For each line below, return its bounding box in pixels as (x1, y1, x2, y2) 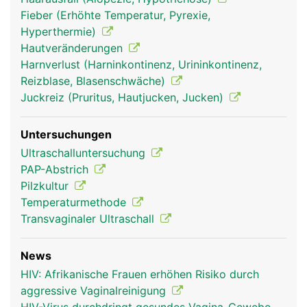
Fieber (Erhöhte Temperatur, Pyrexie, (21, 8, 210, 22)
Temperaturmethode (21, 195, 130, 209)
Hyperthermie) (21, 25, 99, 38)
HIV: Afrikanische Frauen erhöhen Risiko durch (21, 267, 259, 281)
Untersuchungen (21, 127, 112, 141)
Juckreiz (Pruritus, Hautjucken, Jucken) (21, 90, 227, 104)
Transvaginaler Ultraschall (21, 212, 158, 225)
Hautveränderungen (21, 41, 126, 55)
